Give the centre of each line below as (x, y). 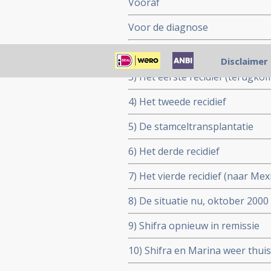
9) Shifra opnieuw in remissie (194, 226)
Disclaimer (244, 61)
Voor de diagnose (168, 27)
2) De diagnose (162, 52)
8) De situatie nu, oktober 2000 (198, 201)
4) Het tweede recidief (177, 102)
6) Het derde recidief (174, 151)
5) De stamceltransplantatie (191, 126)
